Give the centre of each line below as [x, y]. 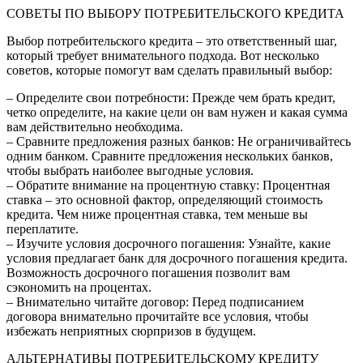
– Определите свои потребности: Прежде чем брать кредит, [171, 98]
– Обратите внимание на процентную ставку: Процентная [168, 186]
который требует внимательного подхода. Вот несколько [163, 56]
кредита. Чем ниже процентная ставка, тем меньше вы [157, 215]
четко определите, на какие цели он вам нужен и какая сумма [177, 113]
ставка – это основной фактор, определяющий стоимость [164, 200]
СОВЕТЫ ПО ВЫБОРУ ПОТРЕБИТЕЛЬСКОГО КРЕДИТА [175, 14]
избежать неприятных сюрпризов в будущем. [131, 331]
